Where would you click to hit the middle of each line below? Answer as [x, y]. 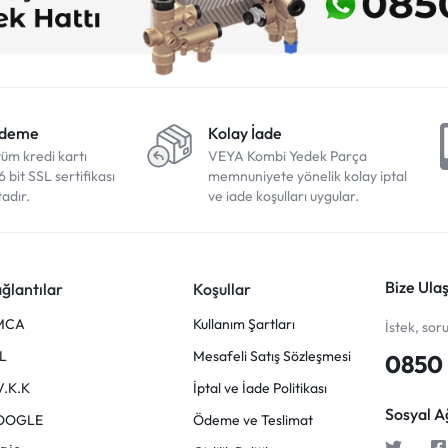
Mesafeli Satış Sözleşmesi [271, 355]
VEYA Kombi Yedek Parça [287, 155]
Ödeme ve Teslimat [252, 419]
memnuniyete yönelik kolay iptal [307, 175]
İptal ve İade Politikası [259, 387]
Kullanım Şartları [243, 323]
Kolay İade [245, 132]
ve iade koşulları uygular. [283, 195]
